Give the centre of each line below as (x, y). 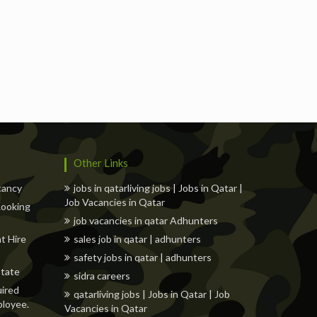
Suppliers (263, 77)
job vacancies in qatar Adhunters (146, 220)
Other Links (101, 163)
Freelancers (62, 77)
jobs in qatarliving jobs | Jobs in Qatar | (158, 188)
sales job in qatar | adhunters (137, 239)
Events (134, 77)
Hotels (196, 77)
